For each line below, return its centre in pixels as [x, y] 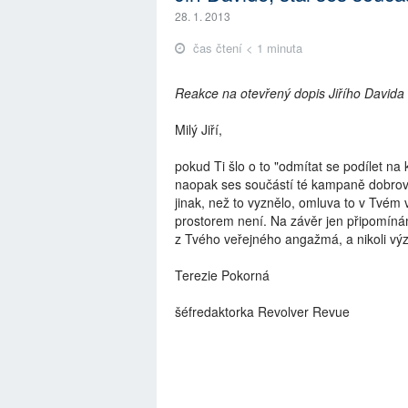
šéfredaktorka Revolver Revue [262, 311]
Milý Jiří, [199, 129]
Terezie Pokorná [222, 275]
